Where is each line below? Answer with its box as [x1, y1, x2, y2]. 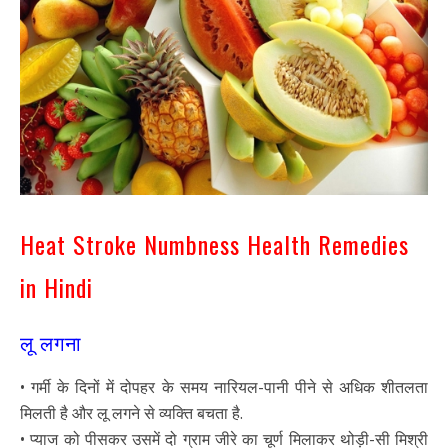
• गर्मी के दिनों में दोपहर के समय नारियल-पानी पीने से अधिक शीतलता [20, 375, 428, 398]
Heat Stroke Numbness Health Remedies [20, 226, 409, 263]
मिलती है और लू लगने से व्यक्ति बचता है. [20, 401, 243, 424]
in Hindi [20, 268, 93, 305]
